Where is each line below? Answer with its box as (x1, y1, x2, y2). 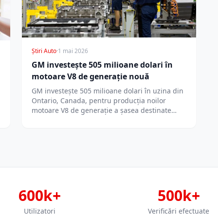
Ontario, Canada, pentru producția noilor (32, 96, 166, 106)
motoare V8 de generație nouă (32, 71, 150, 82)
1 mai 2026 (58, 47, 89, 55)
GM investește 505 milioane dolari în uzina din (32, 86, 184, 96)
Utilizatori (23, 206, 55, 216)
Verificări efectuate (148, 206, 209, 216)
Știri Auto (32, 47, 57, 55)
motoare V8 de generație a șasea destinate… (32, 106, 177, 115)
